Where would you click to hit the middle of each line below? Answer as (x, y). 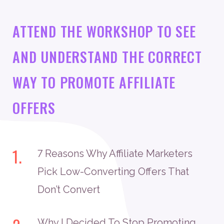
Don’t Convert (69, 189)
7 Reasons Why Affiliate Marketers (115, 153)
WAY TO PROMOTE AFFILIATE (94, 82)
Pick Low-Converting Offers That (113, 171)
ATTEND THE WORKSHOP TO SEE (104, 31)
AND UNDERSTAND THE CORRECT (107, 57)
